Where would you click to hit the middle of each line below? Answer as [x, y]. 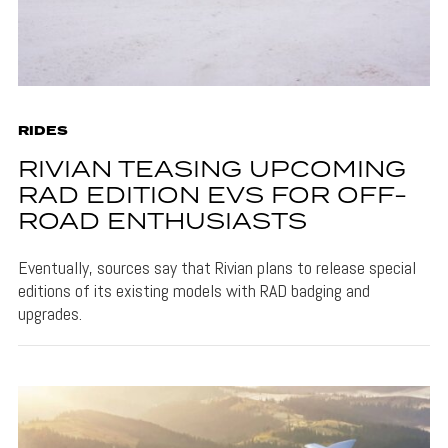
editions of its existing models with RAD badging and [193, 290]
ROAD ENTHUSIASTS [162, 222]
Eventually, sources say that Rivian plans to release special [216, 267]
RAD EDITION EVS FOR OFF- [212, 196]
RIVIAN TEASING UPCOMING [211, 170]
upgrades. [49, 313]
